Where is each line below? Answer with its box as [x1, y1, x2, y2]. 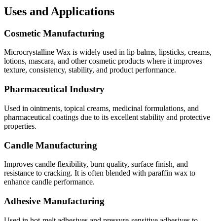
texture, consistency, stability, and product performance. [4, 66, 176, 74]
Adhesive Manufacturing [4, 195, 105, 206]
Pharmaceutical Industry [4, 84, 105, 95]
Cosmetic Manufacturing [4, 28, 105, 38]
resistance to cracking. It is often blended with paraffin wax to [4, 169, 195, 178]
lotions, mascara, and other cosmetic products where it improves [4, 57, 202, 66]
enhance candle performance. [4, 178, 95, 186]
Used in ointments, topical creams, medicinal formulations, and [4, 104, 199, 112]
